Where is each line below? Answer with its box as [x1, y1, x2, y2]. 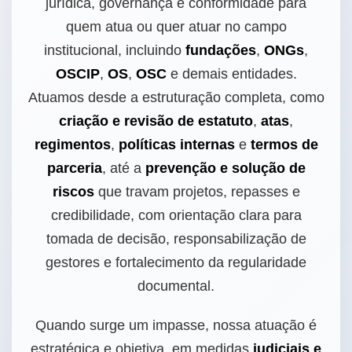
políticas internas [118, 137, 235, 152]
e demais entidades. [166, 66, 297, 82]
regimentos [34, 137, 111, 152]
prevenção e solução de [145, 160, 306, 176]
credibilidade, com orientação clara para [50, 207, 302, 223]
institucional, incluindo [44, 42, 185, 58]
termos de [250, 137, 318, 152]
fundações [185, 42, 256, 58]
